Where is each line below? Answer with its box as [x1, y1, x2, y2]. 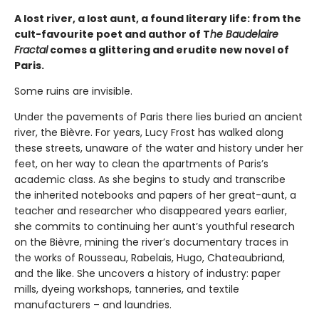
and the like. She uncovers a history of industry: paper [14, 266, 281, 281]
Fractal [14, 42, 48, 57]
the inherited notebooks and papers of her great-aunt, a [14, 187, 296, 202]
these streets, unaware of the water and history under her [14, 140, 303, 155]
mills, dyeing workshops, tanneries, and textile [14, 281, 239, 296]
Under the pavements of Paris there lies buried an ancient [14, 109, 303, 124]
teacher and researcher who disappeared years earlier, [14, 203, 287, 218]
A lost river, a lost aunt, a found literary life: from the [14, 11, 301, 26]
